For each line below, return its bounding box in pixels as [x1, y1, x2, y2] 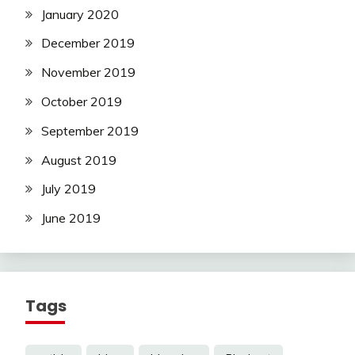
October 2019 [41, 93, 122, 109]
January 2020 [41, 6, 119, 22]
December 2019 [41, 35, 135, 52]
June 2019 [41, 210, 101, 227]
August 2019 [41, 151, 116, 168]
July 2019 [41, 181, 96, 197]
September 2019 [41, 122, 139, 139]
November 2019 [41, 64, 136, 81]
